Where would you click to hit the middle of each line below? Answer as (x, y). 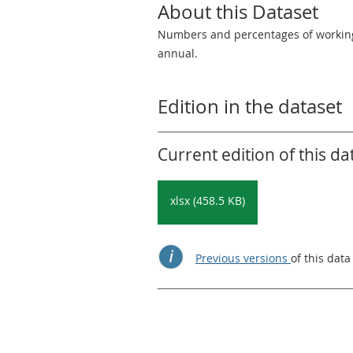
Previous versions (243, 258)
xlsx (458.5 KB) (208, 201)
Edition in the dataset (250, 106)
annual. (178, 53)
